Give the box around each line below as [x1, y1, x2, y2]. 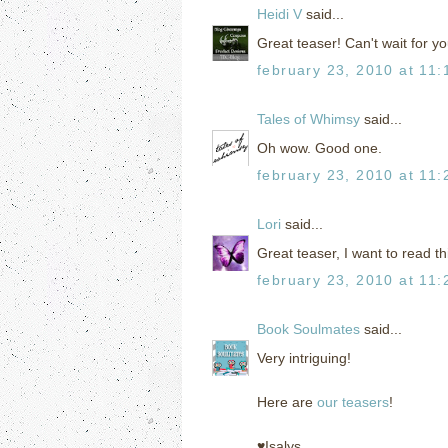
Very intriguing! [257, 349, 351, 366]
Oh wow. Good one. [257, 139, 382, 156]
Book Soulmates [257, 320, 360, 337]
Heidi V [257, 5, 302, 22]
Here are [257, 393, 317, 410]
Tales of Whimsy [257, 110, 360, 127]
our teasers [317, 393, 389, 410]
